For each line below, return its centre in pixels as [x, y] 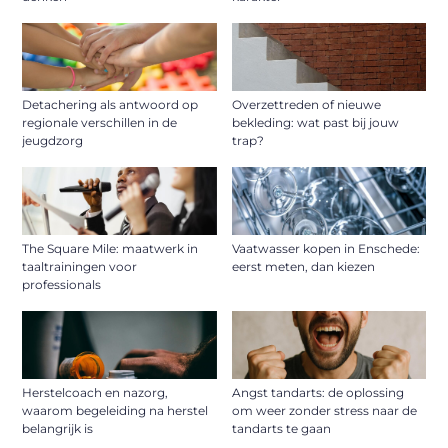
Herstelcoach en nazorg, [95, 393]
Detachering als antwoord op [110, 105]
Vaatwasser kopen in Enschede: [325, 249]
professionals [62, 285]
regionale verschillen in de [100, 123]
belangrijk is [58, 429]
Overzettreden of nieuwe [306, 105]
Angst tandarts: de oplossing [317, 393]
